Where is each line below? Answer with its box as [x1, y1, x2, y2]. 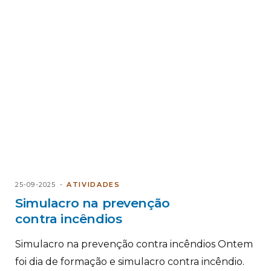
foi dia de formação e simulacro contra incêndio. [15, 255, 244, 267]
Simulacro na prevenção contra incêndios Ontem [15, 238, 253, 250]
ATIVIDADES [67, 180, 120, 189]
